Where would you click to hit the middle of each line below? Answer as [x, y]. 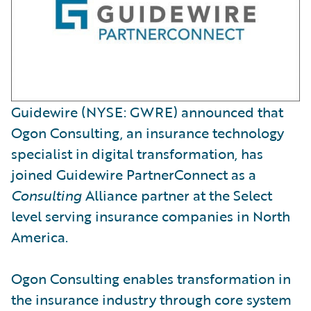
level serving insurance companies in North [151, 216]
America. [40, 236]
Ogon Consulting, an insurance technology [148, 132]
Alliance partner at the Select [177, 195]
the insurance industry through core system [151, 299]
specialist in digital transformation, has [137, 153]
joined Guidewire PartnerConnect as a [134, 174]
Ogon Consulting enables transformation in [151, 278]
